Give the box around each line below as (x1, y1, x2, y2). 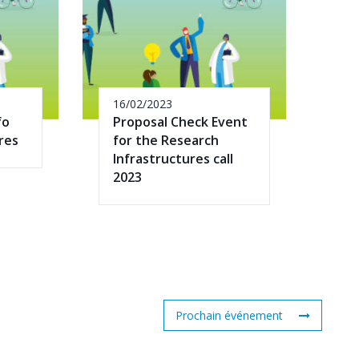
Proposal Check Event (113, 112, 248, 131)
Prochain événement (175, 307, 283, 323)
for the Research (113, 131, 219, 149)
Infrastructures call (113, 149, 233, 167)
